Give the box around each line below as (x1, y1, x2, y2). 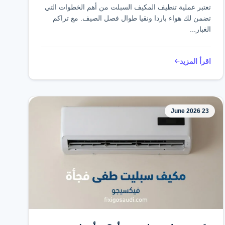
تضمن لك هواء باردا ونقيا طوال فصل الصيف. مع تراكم (53, 14, 211, 22)
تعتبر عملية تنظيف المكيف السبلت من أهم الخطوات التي (45, 3, 211, 11)
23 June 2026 (202, 107, 209, 115)
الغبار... (190, 25, 211, 33)
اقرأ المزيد (180, 57, 211, 65)
